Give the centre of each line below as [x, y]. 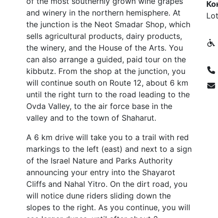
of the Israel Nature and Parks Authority [100, 161]
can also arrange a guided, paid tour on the [106, 59]
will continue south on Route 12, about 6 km [107, 83]
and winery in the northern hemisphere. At [103, 13]
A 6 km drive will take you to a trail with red [108, 137]
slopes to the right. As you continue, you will [108, 207]
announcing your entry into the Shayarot [101, 172]
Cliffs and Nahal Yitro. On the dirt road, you [107, 184]
